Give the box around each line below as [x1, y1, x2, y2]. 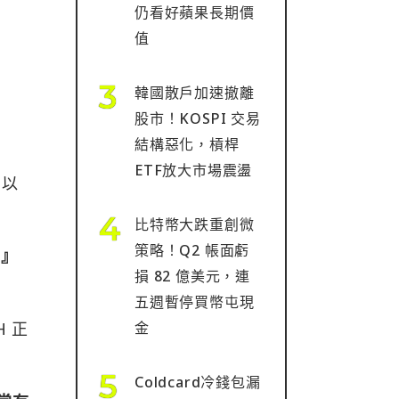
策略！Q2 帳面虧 [134, 240, 250, 260]
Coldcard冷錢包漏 [134, 372, 261, 392]
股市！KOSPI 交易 [134, 109, 261, 128]
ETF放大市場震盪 [134, 160, 253, 180]
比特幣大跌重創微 [134, 215, 255, 234]
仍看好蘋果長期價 [134, 3, 255, 22]
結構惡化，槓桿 [134, 134, 240, 154]
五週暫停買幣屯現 [134, 292, 255, 312]
